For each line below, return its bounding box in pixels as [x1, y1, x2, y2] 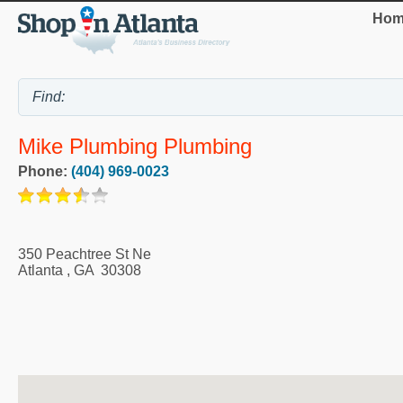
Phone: [18, 163, 71, 179]
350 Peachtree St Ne [18, 246, 151, 262]
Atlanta [18, 262, 63, 278]
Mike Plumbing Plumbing [18, 134, 252, 159]
